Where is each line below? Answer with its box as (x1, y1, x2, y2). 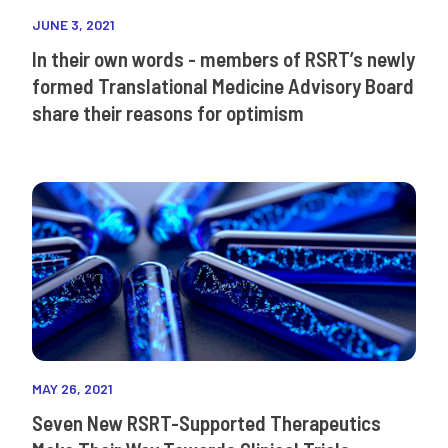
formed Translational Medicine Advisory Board (32, 72, 414, 98)
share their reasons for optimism (32, 99, 304, 125)
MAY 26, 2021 (32, 379, 113, 397)
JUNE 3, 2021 (32, 15, 115, 33)
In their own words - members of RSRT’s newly (32, 45, 415, 71)
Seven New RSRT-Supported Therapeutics (32, 409, 381, 435)
